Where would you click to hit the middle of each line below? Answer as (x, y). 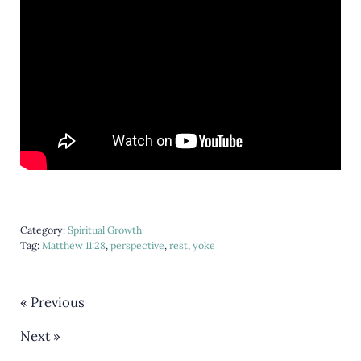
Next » (40, 336)
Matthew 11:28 (73, 246)
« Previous (52, 303)
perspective (137, 246)
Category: (44, 230)
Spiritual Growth (104, 230)
